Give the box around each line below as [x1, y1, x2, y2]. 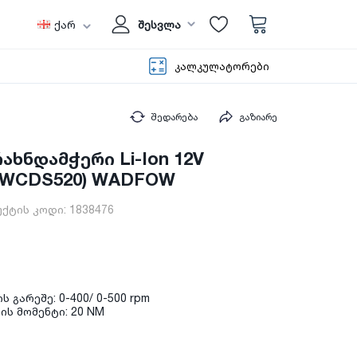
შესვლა [138, 18, 181, 31]
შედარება [151, 111, 198, 124]
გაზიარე [239, 111, 277, 124]
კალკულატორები [175, 60, 269, 73]
